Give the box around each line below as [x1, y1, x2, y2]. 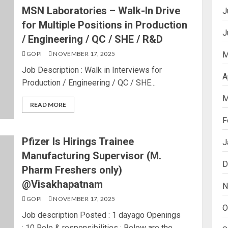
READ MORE [30, 100, 67, 108]
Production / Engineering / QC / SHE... [22, 77, 156, 88]
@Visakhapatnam [22, 178, 103, 190]
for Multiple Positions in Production [22, 18, 188, 31]
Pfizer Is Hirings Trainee [22, 135, 134, 148]
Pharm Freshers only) [22, 164, 123, 176]
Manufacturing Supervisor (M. [22, 150, 162, 162]
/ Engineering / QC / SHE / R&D [22, 33, 163, 45]
